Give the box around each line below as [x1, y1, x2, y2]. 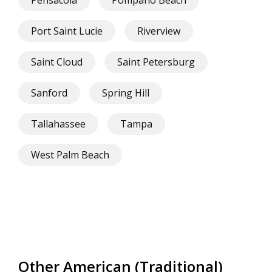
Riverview [137, 24, 180, 38]
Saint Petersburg [117, 55, 195, 69]
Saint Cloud [31, 55, 83, 69]
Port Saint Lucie [31, 24, 103, 38]
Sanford [31, 86, 67, 100]
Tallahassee [31, 117, 86, 131]
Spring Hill [102, 86, 149, 100]
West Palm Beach [31, 148, 109, 162]
